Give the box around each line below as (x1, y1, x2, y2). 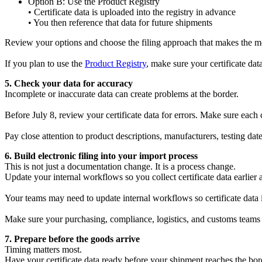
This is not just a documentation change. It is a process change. (5, 161, 236, 171)
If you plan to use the (5, 58, 85, 68)
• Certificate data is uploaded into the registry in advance (28, 6, 236, 17)
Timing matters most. (5, 244, 82, 254)
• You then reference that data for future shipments (28, 17, 212, 27)
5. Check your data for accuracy (5, 78, 133, 88)
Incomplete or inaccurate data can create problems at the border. (5, 88, 239, 99)
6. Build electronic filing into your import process (5, 150, 198, 161)
